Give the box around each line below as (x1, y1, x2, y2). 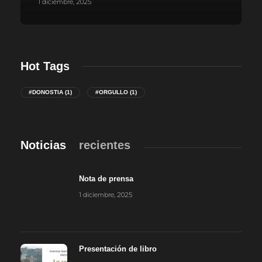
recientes (79, 138, 130, 151)
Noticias (20, 138, 66, 151)
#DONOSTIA (29, 88, 63, 95)
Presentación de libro (79, 244, 157, 253)
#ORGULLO (95, 88, 128, 95)
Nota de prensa (79, 174, 133, 183)
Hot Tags (20, 59, 70, 73)
